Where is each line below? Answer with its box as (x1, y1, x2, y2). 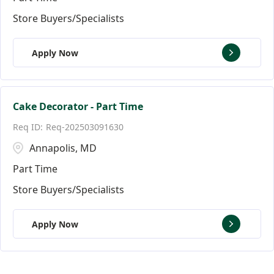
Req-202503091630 (46, 121, 124, 133)
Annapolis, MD (29, 141, 97, 155)
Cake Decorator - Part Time (13, 100, 143, 113)
